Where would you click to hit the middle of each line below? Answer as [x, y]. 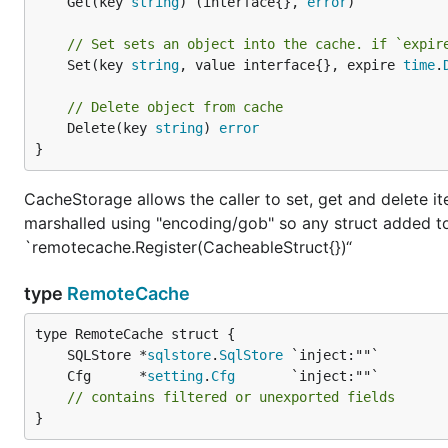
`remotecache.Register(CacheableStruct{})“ [188, 247]
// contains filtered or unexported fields [231, 397]
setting [175, 376]
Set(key [99, 65]
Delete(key [111, 128]
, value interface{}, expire [291, 65]
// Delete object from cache [175, 107]
